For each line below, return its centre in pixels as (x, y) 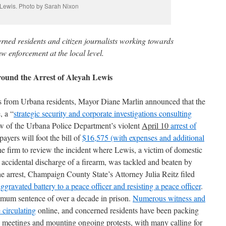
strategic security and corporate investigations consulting (103, 113)
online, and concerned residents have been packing (117, 210)
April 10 (155, 125)
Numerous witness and (169, 198)
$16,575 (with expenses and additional (143, 137)
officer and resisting (123, 186)
